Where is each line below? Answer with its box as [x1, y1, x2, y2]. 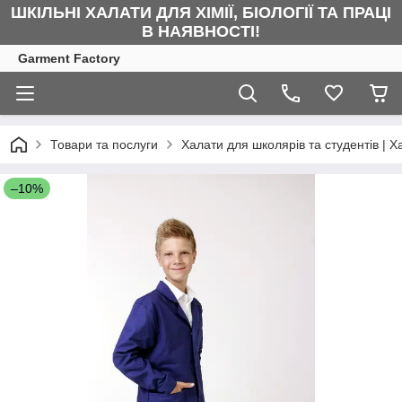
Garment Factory [18, 51, 120, 66]
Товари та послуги [50, 137, 158, 152]
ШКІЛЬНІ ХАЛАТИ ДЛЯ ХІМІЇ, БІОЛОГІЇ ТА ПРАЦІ [11, 4, 391, 22]
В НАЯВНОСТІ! [142, 22, 260, 40]
